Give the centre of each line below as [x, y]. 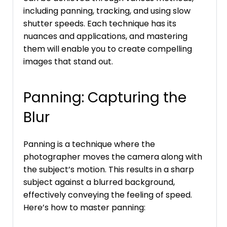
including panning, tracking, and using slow [107, 11]
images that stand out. [68, 61]
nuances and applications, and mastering [105, 36]
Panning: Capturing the [105, 97]
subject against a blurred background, [99, 182]
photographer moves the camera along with [113, 157]
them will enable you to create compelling [108, 49]
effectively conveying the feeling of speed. [108, 195]
